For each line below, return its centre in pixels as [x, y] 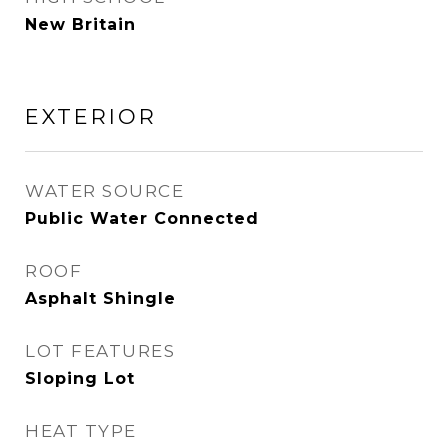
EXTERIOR [91, 116]
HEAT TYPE [81, 431]
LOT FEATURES [100, 351]
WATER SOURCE [104, 191]
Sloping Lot [80, 378]
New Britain [80, 24]
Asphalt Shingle [100, 298]
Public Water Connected [142, 218]
